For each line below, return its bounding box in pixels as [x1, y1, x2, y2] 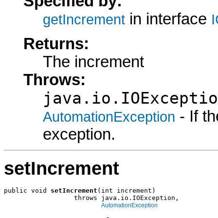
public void [4, 187, 51, 195]
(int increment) [97, 187, 156, 195]
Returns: [23, 35, 89, 53]
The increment [43, 53, 144, 71]
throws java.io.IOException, [4, 194, 179, 202]
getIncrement [43, 11, 125, 28]
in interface [125, 10, 211, 28]
